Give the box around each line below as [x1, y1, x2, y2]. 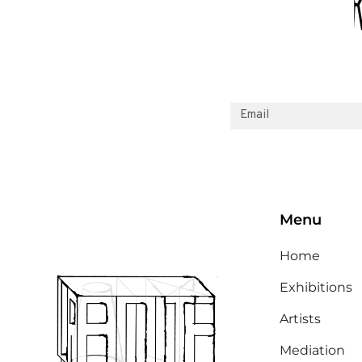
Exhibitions [280, 280, 352, 296]
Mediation [280, 343, 345, 359]
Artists [280, 311, 321, 327]
